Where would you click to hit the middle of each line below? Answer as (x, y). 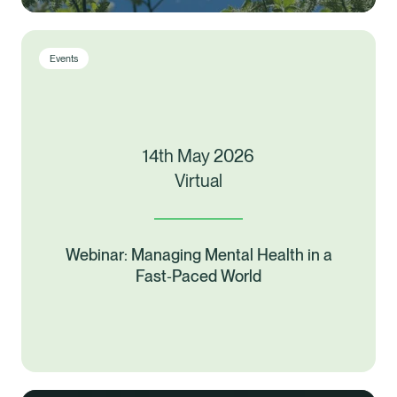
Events (64, 59)
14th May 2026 (198, 156)
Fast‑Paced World (198, 276)
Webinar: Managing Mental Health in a (198, 255)
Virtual (198, 181)
